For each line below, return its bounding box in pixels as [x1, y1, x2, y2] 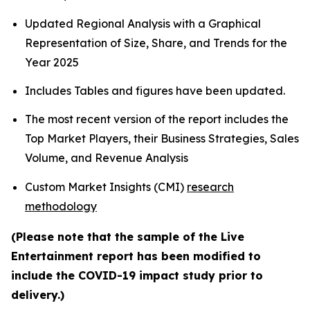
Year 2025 [25, 55, 79, 69]
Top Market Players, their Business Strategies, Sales [25, 131, 299, 146]
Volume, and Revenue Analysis [25, 151, 191, 165]
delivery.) [11, 287, 64, 302]
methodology [25, 199, 97, 213]
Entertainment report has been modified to [11, 248, 261, 263]
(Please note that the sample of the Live [11, 229, 244, 244]
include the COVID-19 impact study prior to [11, 268, 263, 282]
